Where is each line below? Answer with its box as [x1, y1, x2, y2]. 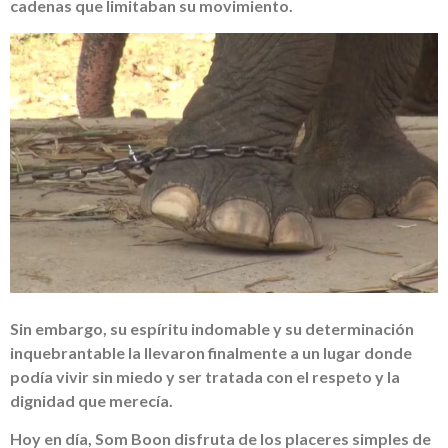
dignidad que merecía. [10, 390, 173, 410]
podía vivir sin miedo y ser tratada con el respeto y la [10, 366, 400, 386]
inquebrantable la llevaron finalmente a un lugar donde [10, 342, 412, 362]
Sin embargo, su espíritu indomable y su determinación [10, 318, 414, 338]
